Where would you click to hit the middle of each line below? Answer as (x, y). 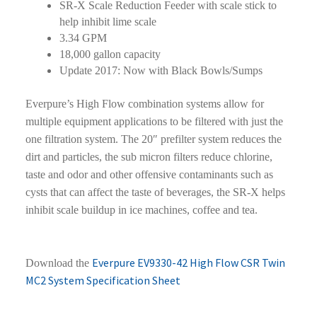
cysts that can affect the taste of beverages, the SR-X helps (155, 192)
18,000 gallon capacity (110, 54)
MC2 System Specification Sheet (103, 281)
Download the (58, 263)
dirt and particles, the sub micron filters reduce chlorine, (149, 157)
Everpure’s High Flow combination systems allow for (144, 104)
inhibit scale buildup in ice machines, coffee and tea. (141, 210)
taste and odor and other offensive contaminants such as (149, 175)
